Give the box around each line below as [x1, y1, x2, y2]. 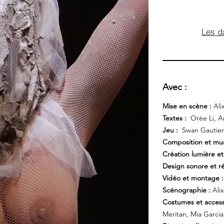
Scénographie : [162, 185, 210, 194]
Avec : [162, 81, 187, 92]
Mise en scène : [162, 101, 213, 110]
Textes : [162, 113, 186, 122]
